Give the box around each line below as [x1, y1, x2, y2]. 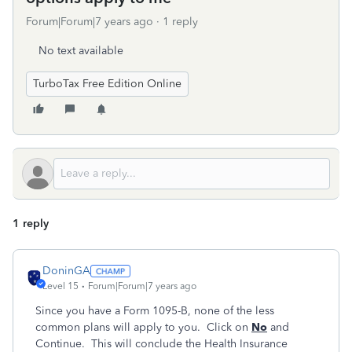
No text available [38, 44, 123, 57]
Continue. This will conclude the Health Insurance [35, 337, 288, 350]
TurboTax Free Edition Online [33, 77, 181, 90]
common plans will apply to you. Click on [35, 321, 251, 334]
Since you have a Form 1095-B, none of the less [35, 304, 274, 317]
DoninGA [42, 264, 90, 277]
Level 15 [42, 280, 79, 291]
